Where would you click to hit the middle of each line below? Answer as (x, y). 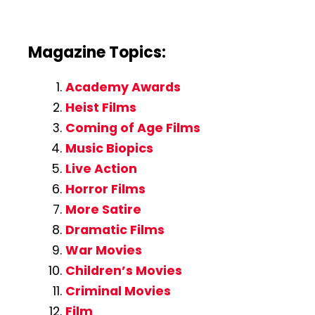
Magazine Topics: (97, 52)
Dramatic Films (115, 230)
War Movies (103, 251)
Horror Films (105, 189)
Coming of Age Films (133, 128)
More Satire (103, 210)
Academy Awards (123, 88)
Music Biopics (109, 149)
